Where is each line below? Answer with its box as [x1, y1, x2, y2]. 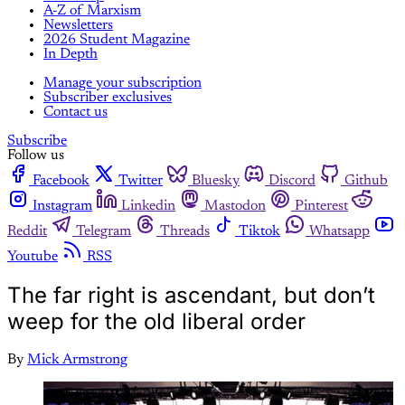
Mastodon [204, 199, 266, 214]
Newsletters [43, 18, 113, 33]
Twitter [118, 174, 163, 189]
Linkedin [121, 199, 175, 214]
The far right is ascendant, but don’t [7, 282, 375, 309]
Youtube [7, 250, 58, 265]
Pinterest [295, 199, 348, 214]
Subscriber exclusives [43, 90, 172, 106]
